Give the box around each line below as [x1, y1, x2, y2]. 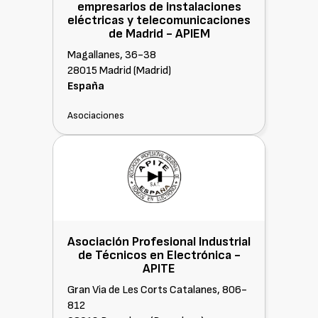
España [67, 79, 104, 93]
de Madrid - [108, 26, 175, 41]
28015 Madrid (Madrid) [67, 64, 171, 77]
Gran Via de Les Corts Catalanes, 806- [67, 283, 247, 297]
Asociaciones [67, 109, 124, 121]
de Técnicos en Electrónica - [77, 248, 241, 263]
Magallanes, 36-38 [67, 48, 156, 62]
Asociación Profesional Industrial [67, 234, 251, 249]
